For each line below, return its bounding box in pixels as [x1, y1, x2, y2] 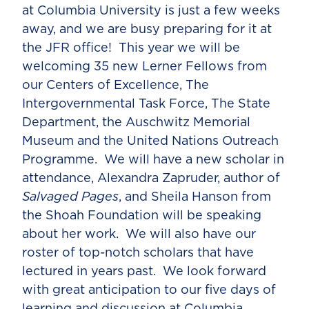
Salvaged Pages [22, 190, 119, 203]
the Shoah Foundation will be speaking [22, 209, 261, 222]
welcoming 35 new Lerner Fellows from [22, 60, 267, 73]
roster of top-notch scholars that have [22, 246, 254, 259]
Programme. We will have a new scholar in [22, 153, 284, 166]
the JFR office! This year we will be [22, 41, 240, 54]
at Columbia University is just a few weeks [22, 4, 280, 17]
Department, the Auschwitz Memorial [22, 116, 250, 129]
